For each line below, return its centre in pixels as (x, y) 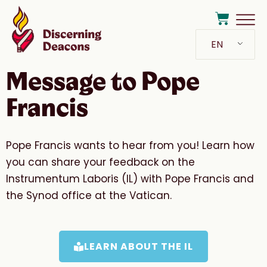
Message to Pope (103, 82)
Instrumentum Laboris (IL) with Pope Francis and (130, 179)
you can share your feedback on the (100, 162)
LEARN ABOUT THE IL (139, 247)
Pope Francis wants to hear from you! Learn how (130, 146)
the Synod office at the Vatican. (89, 196)
